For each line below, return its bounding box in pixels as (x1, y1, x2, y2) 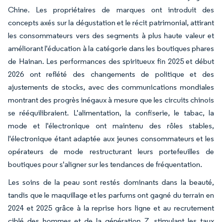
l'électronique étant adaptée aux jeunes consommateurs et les (8, 134, 214, 143)
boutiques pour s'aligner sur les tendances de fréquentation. (8, 160, 202, 169)
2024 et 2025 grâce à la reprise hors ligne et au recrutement (8, 203, 214, 213)
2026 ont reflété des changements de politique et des (8, 69, 214, 79)
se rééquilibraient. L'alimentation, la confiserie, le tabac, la (8, 108, 214, 117)
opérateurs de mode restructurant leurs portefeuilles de (8, 147, 214, 156)
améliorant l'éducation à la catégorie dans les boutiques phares (8, 44, 214, 53)
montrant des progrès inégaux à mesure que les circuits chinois (8, 95, 214, 105)
